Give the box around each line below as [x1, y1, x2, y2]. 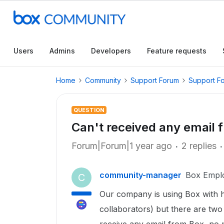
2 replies [181, 140, 216, 151]
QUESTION [73, 106, 104, 113]
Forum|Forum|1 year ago [71, 140, 172, 151]
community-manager [99, 170, 181, 180]
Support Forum [130, 76, 179, 84]
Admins [49, 46, 75, 55]
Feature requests [147, 46, 206, 55]
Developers [91, 46, 131, 55]
